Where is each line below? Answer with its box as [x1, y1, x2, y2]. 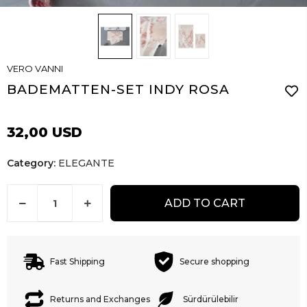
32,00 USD [7, 124, 82, 141]
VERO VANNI [7, 63, 63, 75]
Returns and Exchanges [50, 293, 150, 304]
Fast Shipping [50, 256, 105, 267]
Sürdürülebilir [183, 293, 238, 304]
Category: [7, 157, 58, 170]
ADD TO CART [164, 196, 245, 210]
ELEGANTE [58, 157, 114, 170]
